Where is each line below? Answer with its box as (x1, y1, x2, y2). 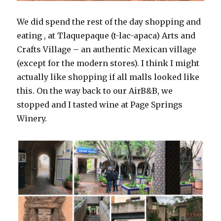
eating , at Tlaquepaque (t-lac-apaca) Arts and (17, 31, 196, 41)
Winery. (17, 113, 47, 124)
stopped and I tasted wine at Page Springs (17, 100, 183, 110)
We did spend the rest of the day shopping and (17, 17, 201, 27)
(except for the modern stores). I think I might (17, 58, 200, 69)
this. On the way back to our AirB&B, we (17, 86, 173, 96)
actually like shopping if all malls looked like (17, 72, 200, 82)
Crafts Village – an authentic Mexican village (17, 44, 197, 55)
